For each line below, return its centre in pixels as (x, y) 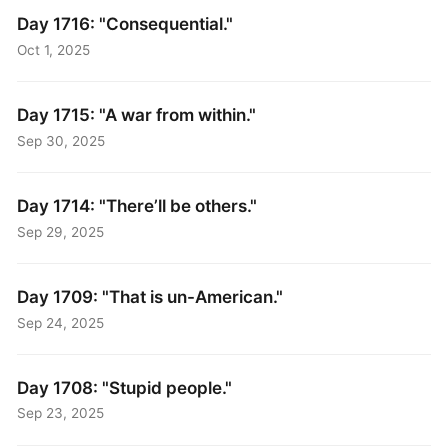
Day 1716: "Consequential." (125, 24)
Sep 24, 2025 (61, 322)
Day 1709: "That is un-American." (150, 297)
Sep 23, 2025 (61, 413)
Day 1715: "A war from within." (137, 115)
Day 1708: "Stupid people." (125, 388)
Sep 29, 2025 (61, 231)
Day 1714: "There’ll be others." (137, 206)
